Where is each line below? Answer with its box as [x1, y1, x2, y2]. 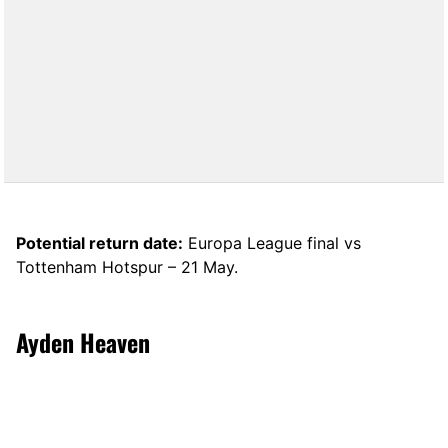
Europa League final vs [183, 232, 361, 253]
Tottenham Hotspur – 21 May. [16, 256, 238, 277]
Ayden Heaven [16, 323, 150, 360]
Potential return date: [16, 232, 183, 253]
